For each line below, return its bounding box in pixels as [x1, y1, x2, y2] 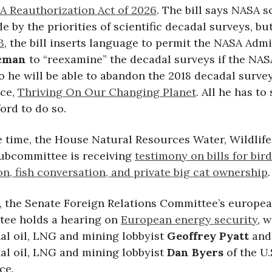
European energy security [121, 212, 257, 226]
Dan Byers [167, 245, 223, 259]
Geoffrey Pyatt [167, 228, 249, 243]
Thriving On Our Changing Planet [18, 84, 196, 99]
